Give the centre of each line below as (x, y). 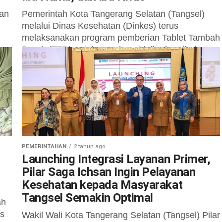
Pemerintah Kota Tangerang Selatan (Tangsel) (113, 14)
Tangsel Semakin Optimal (87, 198)
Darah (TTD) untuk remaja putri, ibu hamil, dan (114, 50)
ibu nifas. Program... (62, 61)
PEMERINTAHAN (44, 146)
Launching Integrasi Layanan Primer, (116, 159)
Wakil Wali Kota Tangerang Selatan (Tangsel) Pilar (121, 215)
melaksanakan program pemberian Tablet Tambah (121, 38)
